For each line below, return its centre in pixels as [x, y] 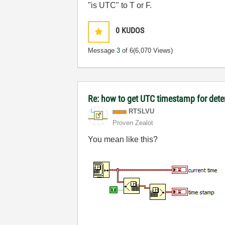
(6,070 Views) [153, 50]
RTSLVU [142, 111]
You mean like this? [123, 139]
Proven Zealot [133, 123]
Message [102, 50]
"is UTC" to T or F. [120, 5]
